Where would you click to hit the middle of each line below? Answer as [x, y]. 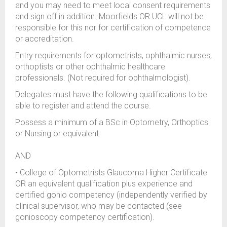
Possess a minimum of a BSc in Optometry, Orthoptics [112, 122]
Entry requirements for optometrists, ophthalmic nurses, [113, 55]
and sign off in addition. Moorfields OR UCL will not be [109, 16]
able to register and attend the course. [83, 106]
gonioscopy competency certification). [85, 217]
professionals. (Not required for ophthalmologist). [103, 78]
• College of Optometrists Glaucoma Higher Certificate [111, 173]
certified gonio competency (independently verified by [111, 195]
